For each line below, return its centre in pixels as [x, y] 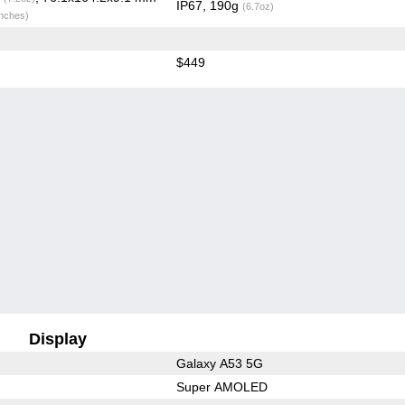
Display [58, 339]
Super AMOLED [221, 386]
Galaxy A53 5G [219, 363]
